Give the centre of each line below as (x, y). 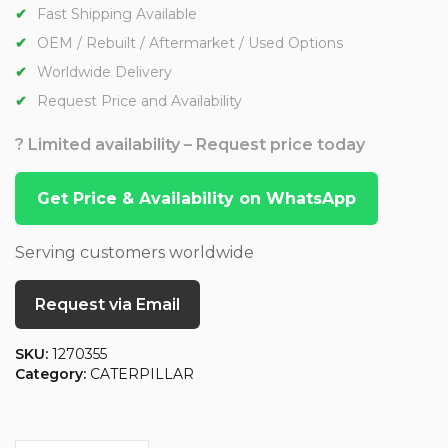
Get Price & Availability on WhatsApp (196, 199)
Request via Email (107, 305)
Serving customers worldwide (134, 253)
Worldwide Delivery (104, 72)
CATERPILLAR (142, 374)
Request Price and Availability (139, 101)
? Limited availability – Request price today (190, 145)
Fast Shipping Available (117, 14)
